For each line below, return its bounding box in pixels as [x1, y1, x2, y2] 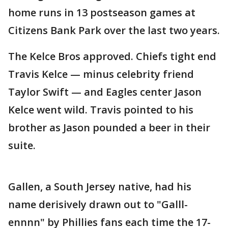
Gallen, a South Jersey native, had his [8, 179, 191, 193]
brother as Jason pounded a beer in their [8, 120, 210, 134]
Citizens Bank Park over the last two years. [8, 23, 220, 37]
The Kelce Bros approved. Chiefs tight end [8, 49, 216, 63]
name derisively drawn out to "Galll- [8, 197, 188, 211]
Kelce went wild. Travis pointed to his [8, 102, 193, 117]
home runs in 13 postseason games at [8, 5, 195, 19]
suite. [8, 138, 36, 152]
